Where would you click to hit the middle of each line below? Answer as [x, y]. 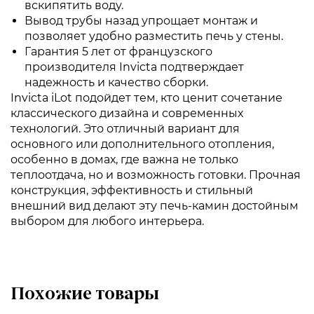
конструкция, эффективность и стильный [132, 190]
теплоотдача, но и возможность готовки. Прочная [156, 175]
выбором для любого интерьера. [107, 221]
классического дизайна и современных [127, 113]
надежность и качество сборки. [116, 82]
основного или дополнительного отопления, [142, 144]
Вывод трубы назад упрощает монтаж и [141, 21]
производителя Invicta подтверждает [134, 67]
